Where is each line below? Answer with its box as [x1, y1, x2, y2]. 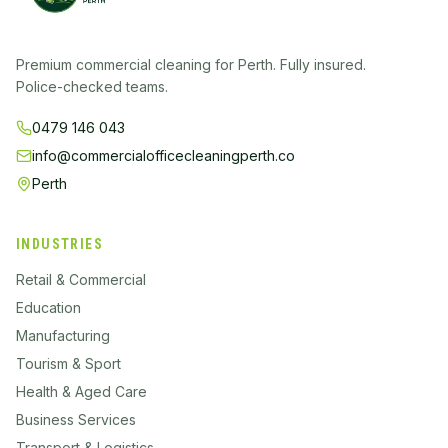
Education [16, 299, 81, 316]
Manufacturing [16, 327, 110, 344]
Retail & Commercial [16, 271, 146, 288]
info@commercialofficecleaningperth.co [32, 147, 295, 164]
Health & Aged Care [16, 383, 147, 400]
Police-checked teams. [16, 78, 168, 95]
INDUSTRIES [16, 236, 103, 252]
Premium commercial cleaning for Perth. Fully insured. [16, 56, 366, 73]
